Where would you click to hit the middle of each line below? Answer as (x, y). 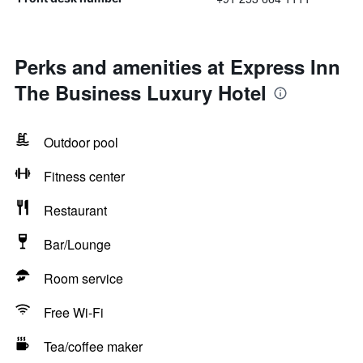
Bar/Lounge (77, 244)
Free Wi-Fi (74, 312)
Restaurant (75, 210)
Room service (83, 278)
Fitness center (84, 176)
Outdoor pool (81, 142)
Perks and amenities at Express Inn (177, 66)
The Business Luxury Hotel (141, 92)
